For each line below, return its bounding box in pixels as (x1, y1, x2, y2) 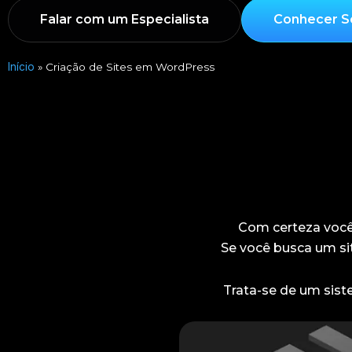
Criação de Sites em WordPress (46, 60, 214, 73)
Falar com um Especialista (40, 12, 209, 27)
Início (8, 60, 35, 73)
